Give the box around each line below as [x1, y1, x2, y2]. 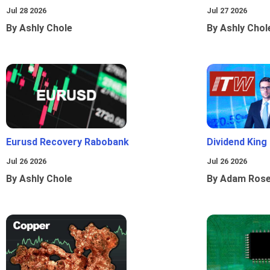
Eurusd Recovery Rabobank [6, 136, 129, 148]
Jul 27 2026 [207, 6, 247, 16]
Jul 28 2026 [6, 6, 46, 16]
